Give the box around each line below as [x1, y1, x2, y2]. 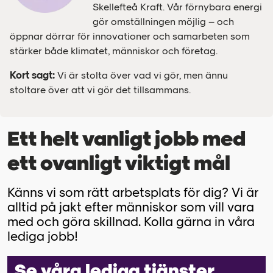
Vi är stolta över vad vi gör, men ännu [57, 69, 228, 81]
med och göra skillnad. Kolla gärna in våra [7, 213, 255, 229]
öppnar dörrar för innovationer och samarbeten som [10, 30, 250, 42]
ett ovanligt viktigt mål [7, 151, 230, 175]
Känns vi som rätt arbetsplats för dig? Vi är [7, 184, 258, 200]
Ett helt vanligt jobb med [7, 127, 246, 151]
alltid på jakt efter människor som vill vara [7, 199, 254, 214]
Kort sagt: [10, 69, 57, 81]
